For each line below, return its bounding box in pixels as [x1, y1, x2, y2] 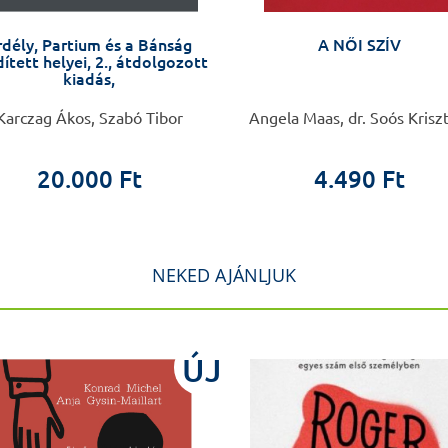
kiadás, [63, 70, 115, 89]
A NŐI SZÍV [317, 36, 401, 55]
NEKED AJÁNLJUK [152, 263, 296, 288]
